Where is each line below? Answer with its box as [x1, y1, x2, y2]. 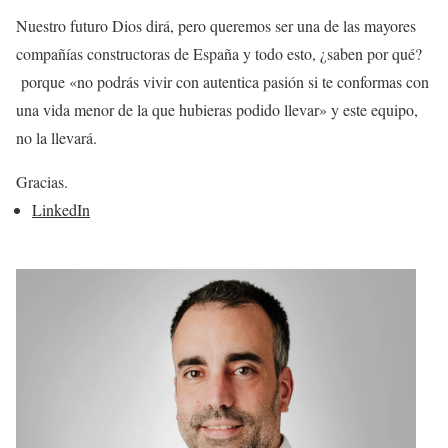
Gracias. [16, 170, 68, 192]
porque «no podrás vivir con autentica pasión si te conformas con [16, 70, 429, 92]
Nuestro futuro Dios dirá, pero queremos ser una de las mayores [16, 14, 416, 36]
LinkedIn [32, 198, 90, 220]
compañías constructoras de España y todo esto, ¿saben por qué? [16, 42, 422, 64]
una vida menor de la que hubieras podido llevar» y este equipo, [16, 98, 418, 120]
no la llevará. [16, 126, 97, 148]
